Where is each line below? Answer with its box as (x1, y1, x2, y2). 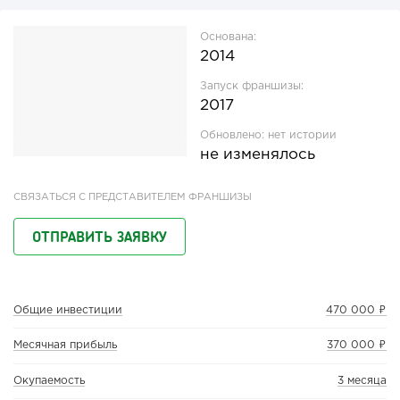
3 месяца (337, 375, 387, 386)
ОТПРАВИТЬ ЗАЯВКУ (32, 228, 167, 246)
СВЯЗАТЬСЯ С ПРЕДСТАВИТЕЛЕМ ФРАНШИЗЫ (13, 193, 252, 203)
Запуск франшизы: (200, 81, 304, 92)
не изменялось (200, 148, 315, 162)
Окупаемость (13, 375, 85, 386)
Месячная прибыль (13, 340, 117, 351)
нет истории (268, 130, 337, 141)
